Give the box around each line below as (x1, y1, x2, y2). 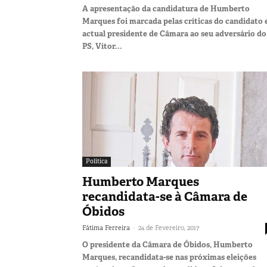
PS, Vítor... (82, 41, 122, 51)
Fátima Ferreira (82, 223, 130, 232)
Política (86, 157, 107, 165)
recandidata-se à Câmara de (82, 188, 247, 205)
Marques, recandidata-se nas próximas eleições (82, 252, 256, 262)
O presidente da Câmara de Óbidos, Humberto (82, 239, 253, 250)
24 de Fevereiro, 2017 (138, 223, 199, 232)
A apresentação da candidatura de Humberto (82, 3, 250, 14)
